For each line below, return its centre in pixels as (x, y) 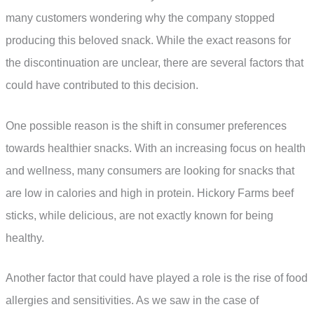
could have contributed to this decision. (102, 85)
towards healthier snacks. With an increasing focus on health (156, 148)
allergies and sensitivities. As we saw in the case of (132, 301)
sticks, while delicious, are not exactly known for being (139, 215)
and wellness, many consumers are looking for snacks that (150, 170)
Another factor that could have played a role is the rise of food (157, 278)
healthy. (25, 238)
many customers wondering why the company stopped (140, 18)
